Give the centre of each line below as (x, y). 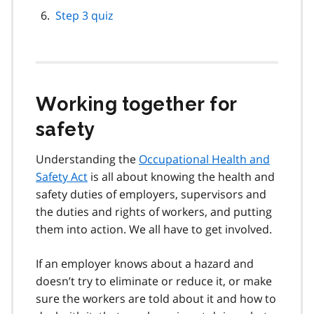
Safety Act (62, 176)
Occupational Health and (204, 159)
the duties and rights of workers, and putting (154, 211)
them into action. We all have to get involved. (154, 229)
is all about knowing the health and (181, 176)
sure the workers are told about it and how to (156, 298)
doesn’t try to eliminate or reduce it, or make (154, 281)
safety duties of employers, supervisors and (151, 194)
